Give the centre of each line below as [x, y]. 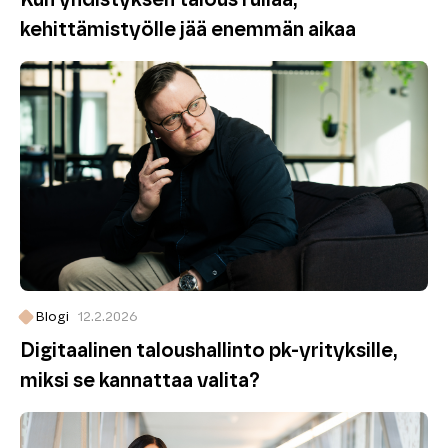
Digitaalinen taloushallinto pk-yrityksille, [209, 350]
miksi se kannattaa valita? [140, 380]
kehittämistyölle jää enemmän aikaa [188, 29]
